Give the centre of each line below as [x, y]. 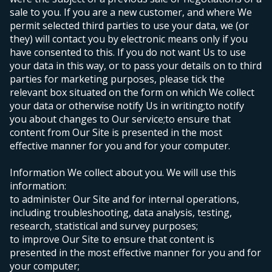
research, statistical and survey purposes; [104, 226]
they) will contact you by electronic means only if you [129, 39]
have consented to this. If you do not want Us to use [128, 53]
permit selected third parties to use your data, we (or [129, 26]
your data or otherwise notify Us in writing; [107, 106]
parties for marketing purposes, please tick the [117, 79]
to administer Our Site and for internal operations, [124, 199]
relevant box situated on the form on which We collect [132, 93]
